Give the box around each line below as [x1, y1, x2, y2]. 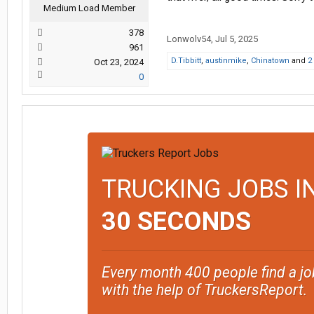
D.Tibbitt [171, 56, 201, 65]
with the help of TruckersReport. [101, 281, 307, 299]
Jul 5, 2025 [215, 34, 258, 44]
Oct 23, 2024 [94, 57, 144, 67]
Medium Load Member [43, 3, 135, 13]
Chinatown [251, 56, 289, 65]
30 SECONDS [101, 207, 251, 236]
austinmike [205, 56, 247, 65]
